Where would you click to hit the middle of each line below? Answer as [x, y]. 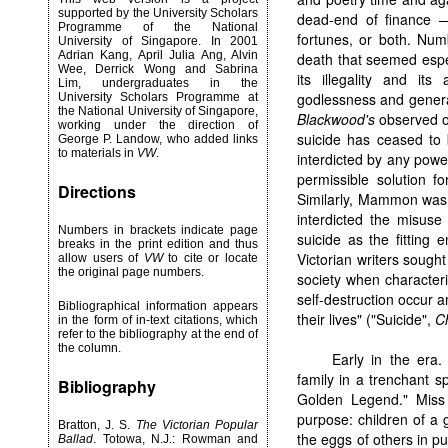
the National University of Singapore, [158, 111]
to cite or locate [210, 258]
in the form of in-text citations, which [158, 320]
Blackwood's [336, 119]
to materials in [97, 153]
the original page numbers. [131, 272]
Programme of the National [158, 27]
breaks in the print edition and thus [158, 244]
